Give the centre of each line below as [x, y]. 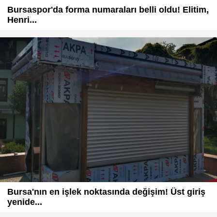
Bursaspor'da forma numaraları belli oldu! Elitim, [108, 10]
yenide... [25, 202]
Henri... [22, 20]
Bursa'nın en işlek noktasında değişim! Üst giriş [106, 192]
